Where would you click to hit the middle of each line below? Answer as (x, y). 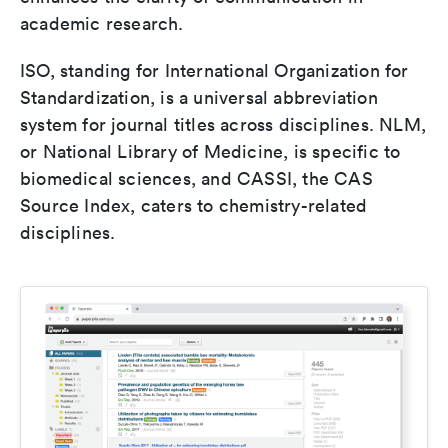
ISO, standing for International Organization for (214, 70)
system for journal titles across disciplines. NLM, (223, 124)
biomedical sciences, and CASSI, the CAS (196, 178)
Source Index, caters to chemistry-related (194, 205)
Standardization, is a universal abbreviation (199, 97)
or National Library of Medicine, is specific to (210, 151)
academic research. (102, 23)
